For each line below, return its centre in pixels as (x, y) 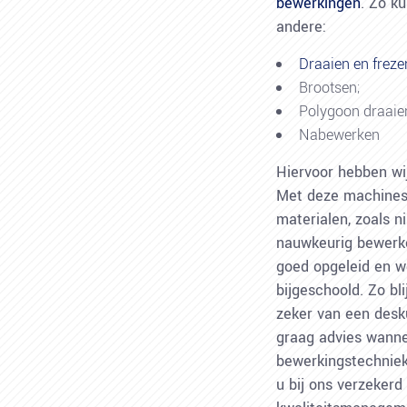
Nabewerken (339, 135)
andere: (301, 27)
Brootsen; (329, 88)
